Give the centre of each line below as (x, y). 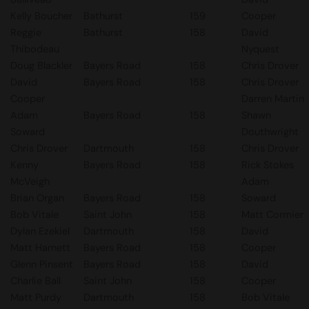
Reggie (26, 32)
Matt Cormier (272, 215)
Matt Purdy (36, 297)
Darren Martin (273, 99)
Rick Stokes (268, 165)
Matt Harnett (40, 248)
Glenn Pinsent (42, 264)
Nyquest (260, 49)
